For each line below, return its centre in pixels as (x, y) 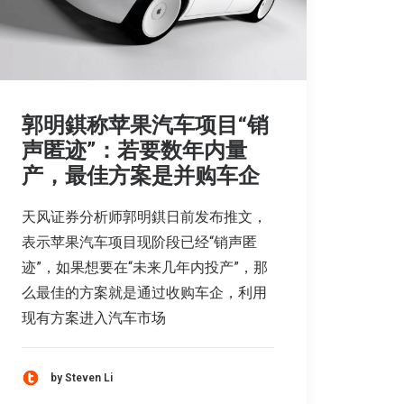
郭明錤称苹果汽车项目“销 (145, 126)
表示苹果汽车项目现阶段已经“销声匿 (139, 243)
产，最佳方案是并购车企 (141, 176)
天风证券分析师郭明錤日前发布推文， (144, 217)
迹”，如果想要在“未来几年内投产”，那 (145, 268)
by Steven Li (82, 377)
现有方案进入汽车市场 (94, 318)
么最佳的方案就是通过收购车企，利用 (144, 293)
